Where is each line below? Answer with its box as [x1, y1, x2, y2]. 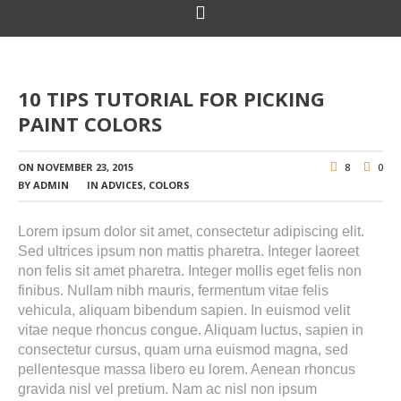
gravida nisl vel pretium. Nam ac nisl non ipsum [18, 381, 317, 397]
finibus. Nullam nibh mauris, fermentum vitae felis [18, 283, 328, 298]
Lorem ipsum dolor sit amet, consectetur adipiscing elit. [18, 224, 364, 239]
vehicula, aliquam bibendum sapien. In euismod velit [18, 303, 350, 318]
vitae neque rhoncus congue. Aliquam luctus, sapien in [18, 322, 363, 337]
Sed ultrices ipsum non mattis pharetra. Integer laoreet [18, 243, 359, 259]
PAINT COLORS [18, 110, 162, 137]
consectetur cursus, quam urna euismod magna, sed [18, 342, 348, 357]
